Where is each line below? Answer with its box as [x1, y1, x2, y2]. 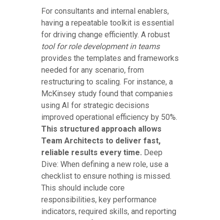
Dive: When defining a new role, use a [41, 159, 168, 169]
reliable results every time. [41, 147, 142, 157]
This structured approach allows [41, 124, 162, 134]
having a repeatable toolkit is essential [41, 18, 174, 27]
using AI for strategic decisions [41, 100, 149, 110]
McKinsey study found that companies [41, 88, 173, 98]
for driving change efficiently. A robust [41, 29, 170, 39]
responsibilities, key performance [41, 194, 157, 204]
